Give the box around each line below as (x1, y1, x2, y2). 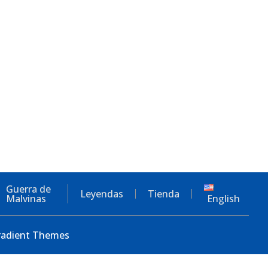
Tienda (148, 187, 180, 200)
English (207, 191, 240, 205)
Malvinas (6, 191, 47, 205)
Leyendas (80, 187, 124, 200)
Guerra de (6, 182, 51, 196)
